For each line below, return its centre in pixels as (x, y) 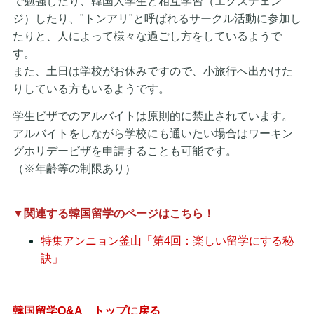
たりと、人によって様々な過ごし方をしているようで (147, 36)
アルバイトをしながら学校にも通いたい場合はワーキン (152, 133)
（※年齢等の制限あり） (80, 168)
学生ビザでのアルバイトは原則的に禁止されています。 (152, 116)
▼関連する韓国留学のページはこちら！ (113, 213)
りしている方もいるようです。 (91, 88)
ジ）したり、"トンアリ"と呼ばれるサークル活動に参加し (157, 18)
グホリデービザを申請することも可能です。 (124, 151)
